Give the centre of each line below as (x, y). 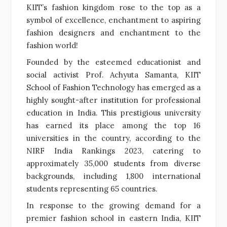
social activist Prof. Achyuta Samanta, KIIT (113, 74)
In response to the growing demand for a (113, 205)
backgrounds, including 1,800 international (113, 176)
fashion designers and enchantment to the (113, 32)
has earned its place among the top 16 (113, 125)
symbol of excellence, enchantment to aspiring (113, 20)
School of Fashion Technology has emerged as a (113, 87)
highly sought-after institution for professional (113, 100)
